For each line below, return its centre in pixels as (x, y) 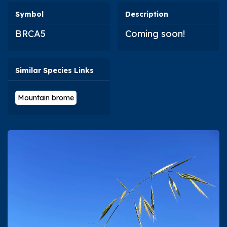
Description (146, 14)
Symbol (29, 14)
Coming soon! (155, 33)
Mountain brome (46, 98)
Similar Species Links (54, 70)
